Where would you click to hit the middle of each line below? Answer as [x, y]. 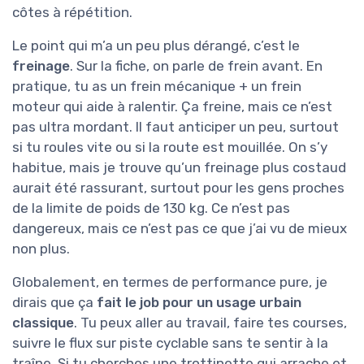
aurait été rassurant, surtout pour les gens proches [178, 188]
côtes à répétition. [72, 13]
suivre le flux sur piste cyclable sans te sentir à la [170, 343]
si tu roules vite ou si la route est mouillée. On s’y [170, 147]
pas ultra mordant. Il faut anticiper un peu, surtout [175, 127]
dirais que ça [54, 303]
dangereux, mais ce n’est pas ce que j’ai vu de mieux [180, 229]
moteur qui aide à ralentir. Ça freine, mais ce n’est [172, 107]
